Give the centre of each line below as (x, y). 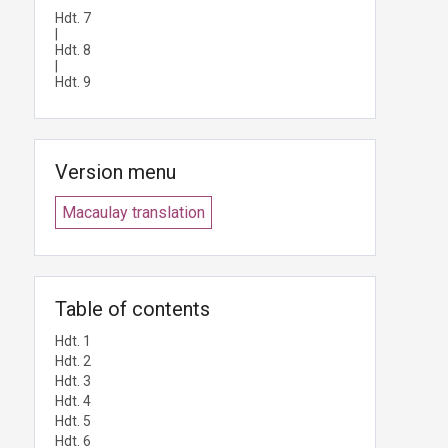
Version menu (115, 172)
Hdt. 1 (73, 341)
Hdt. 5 (73, 421)
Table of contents (132, 309)
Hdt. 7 (73, 18)
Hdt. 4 (73, 401)
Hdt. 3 (73, 381)
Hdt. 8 (73, 50)
